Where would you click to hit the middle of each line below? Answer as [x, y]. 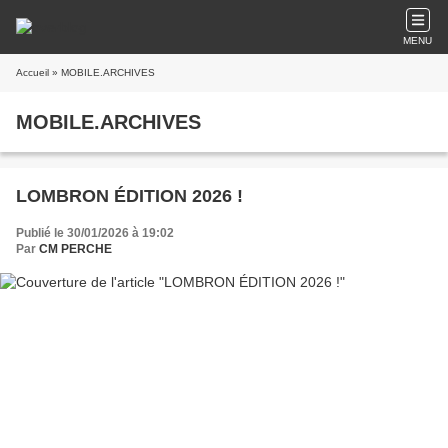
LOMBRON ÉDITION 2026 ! [129, 196]
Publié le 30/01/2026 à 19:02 [95, 233]
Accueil [32, 72]
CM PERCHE [75, 249]
